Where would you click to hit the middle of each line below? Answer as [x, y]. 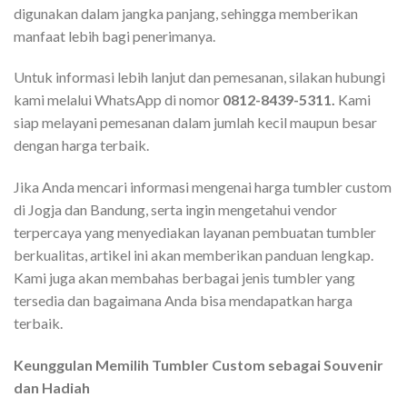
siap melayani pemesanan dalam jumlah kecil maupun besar [195, 123]
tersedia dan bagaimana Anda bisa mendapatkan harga [183, 301]
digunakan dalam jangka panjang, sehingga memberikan [186, 13]
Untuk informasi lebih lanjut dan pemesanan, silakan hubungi [199, 77]
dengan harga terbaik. [81, 145]
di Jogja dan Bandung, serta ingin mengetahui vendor [175, 210]
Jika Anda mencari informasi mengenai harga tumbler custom [203, 187]
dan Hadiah [53, 387]
